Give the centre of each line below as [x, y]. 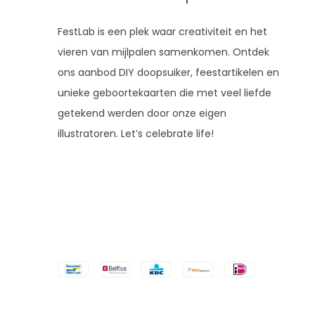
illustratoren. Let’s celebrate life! [136, 134]
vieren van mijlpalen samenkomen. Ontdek [163, 52]
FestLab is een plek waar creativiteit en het [162, 32]
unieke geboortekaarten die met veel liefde [165, 93]
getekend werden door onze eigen [142, 113]
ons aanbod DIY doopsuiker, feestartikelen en [168, 72]
